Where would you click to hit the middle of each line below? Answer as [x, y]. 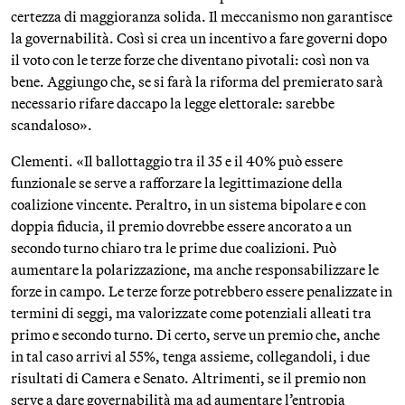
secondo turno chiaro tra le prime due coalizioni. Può [174, 248]
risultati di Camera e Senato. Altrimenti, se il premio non [188, 378]
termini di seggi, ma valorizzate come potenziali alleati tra [191, 313]
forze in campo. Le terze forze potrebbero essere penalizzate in [202, 291]
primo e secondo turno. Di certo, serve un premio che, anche [195, 334]
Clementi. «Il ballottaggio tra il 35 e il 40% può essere [177, 161]
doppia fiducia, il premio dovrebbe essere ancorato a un [181, 226]
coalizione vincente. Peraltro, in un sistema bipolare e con [188, 204]
